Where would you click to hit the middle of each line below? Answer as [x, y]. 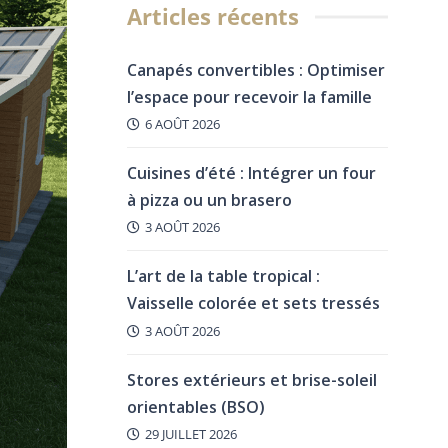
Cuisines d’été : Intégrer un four [251, 173]
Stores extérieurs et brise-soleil [252, 379]
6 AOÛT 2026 [182, 124]
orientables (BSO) [196, 406]
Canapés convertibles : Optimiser [256, 70]
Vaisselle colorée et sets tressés [253, 303]
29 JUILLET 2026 [190, 433]
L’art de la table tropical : [223, 276]
